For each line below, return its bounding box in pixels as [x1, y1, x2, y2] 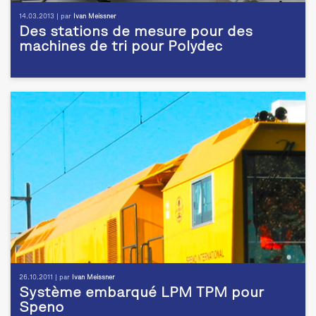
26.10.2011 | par [19, 274, 72, 281]
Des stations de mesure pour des [19, 26, 253, 39]
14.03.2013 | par [19, 13, 73, 20]
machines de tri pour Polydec [19, 41, 222, 54]
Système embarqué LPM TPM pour [19, 287, 264, 300]
